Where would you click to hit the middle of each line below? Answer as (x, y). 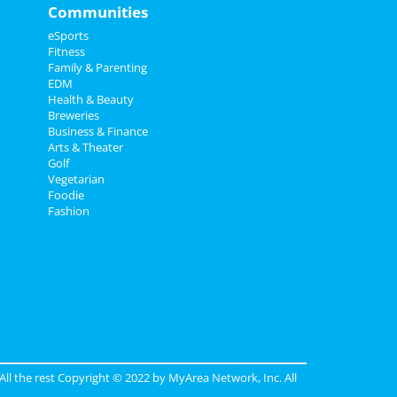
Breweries (73, 115)
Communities (97, 12)
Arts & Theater (85, 147)
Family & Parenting (97, 67)
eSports (68, 35)
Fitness (66, 51)
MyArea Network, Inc (224, 378)
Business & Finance (97, 131)
